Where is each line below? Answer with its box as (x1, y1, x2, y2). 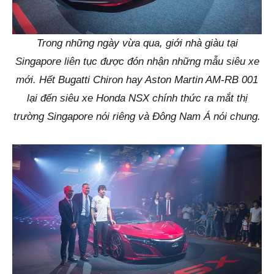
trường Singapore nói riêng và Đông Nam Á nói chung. (13, 111, 261, 123)
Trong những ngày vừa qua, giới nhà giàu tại (36, 37, 238, 50)
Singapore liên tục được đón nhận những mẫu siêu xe (15, 56, 259, 68)
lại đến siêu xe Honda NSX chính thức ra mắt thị (26, 92, 248, 105)
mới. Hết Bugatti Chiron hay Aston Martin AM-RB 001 (16, 74, 258, 86)
